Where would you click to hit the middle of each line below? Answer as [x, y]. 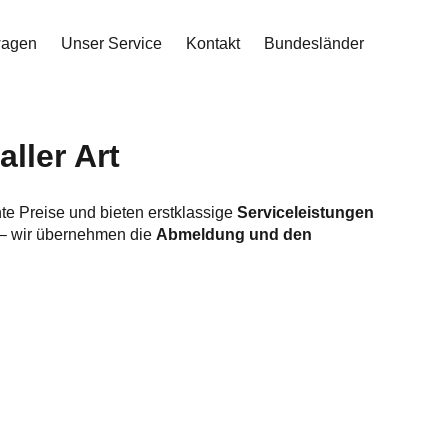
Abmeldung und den [234, 234]
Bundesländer [314, 43]
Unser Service [111, 43]
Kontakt [213, 43]
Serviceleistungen [305, 212]
